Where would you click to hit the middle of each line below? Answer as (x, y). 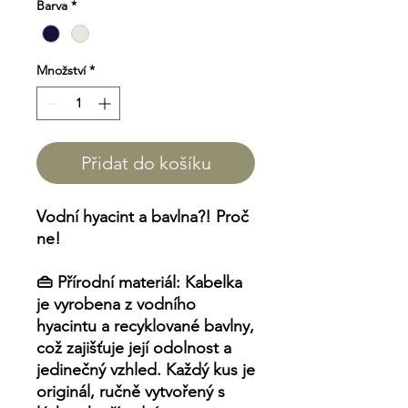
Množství (61, 70)
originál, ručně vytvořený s (131, 391)
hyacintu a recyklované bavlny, (145, 326)
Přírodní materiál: (119, 282)
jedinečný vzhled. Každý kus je (146, 369)
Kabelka (211, 282)
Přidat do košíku (146, 163)
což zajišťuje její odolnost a (134, 347)
